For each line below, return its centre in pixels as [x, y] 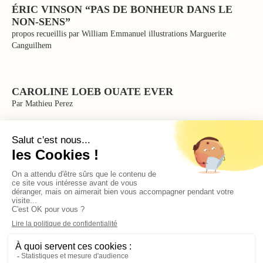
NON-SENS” [41, 21]
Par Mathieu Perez [42, 103]
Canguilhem [32, 45]
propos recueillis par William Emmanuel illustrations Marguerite [119, 33]
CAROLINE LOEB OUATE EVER [92, 91]
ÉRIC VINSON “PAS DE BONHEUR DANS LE [122, 9]
